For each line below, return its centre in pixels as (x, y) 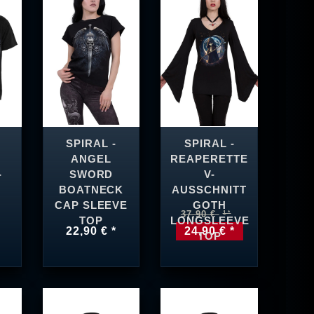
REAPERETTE (209, 159)
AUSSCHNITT (209, 190)
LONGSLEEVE (210, 220)
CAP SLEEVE (91, 205)
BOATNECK (91, 190)
